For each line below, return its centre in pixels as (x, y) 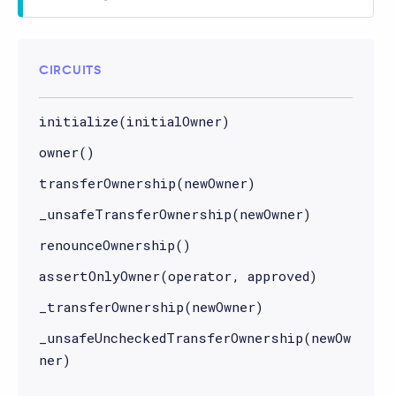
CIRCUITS (70, 69)
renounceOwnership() (115, 244)
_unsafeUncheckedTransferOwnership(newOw (195, 337)
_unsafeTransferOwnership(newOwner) (175, 213)
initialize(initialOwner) (134, 121)
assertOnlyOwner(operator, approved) (178, 275)
